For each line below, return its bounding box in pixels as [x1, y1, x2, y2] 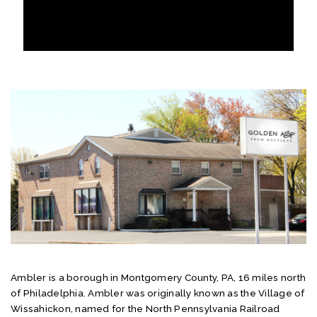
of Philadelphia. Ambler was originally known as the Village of [11, 287, 305, 299]
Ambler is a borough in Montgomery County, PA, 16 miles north [11, 271, 306, 283]
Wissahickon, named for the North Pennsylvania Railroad [11, 302, 280, 314]
